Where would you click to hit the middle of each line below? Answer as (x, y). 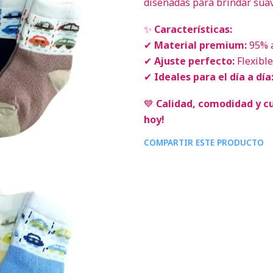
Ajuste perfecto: (194, 61)
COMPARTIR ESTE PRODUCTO (204, 142)
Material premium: (200, 45)
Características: (193, 29)
